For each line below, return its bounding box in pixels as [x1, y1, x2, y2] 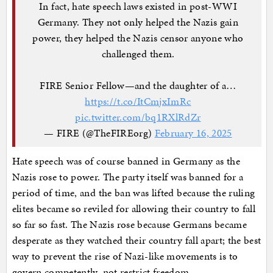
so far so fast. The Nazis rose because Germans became [12, 217, 247, 232]
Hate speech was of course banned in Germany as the [12, 154, 241, 169]
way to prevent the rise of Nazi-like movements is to [12, 249, 238, 264]
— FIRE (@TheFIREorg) [44, 125, 155, 140]
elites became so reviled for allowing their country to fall [12, 201, 256, 216]
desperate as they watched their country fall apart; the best [12, 233, 261, 248]
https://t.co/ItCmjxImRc [85, 93, 191, 108]
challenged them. [101, 46, 175, 61]
